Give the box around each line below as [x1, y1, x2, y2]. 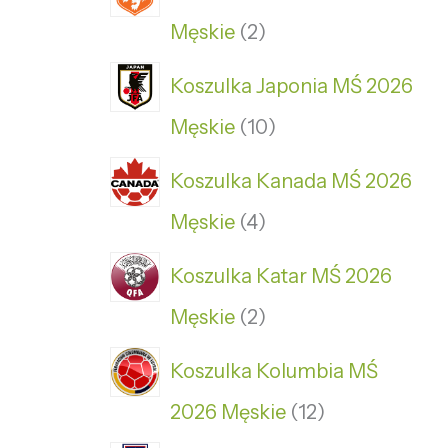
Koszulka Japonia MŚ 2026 [170, 73, 413, 98]
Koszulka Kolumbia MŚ [170, 358, 378, 383]
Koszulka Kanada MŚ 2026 [170, 168, 412, 193]
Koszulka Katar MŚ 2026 [170, 263, 392, 288]
